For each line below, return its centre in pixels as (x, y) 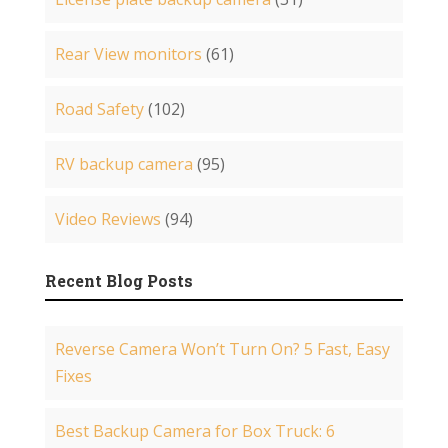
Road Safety (99, 108)
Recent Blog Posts (118, 280)
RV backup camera (123, 163)
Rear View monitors (128, 53)
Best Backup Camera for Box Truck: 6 (194, 430)
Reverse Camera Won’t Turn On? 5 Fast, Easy (222, 348)
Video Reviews (107, 218)
